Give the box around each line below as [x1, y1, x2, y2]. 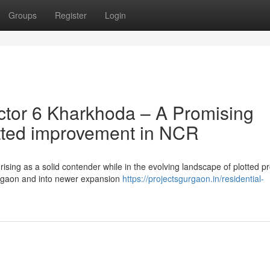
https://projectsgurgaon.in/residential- [122, 172, 264, 184]
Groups [8, 9, 37, 21]
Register [55, 9, 87, 21]
